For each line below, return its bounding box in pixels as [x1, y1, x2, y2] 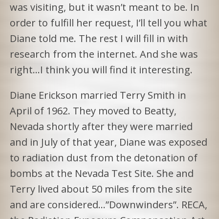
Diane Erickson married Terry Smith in [10, 88, 186, 102]
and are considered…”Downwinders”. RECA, [10, 197, 207, 211]
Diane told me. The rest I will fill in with [10, 31, 188, 45]
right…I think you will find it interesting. [10, 63, 193, 76]
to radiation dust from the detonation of [10, 151, 197, 164]
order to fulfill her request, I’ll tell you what [10, 16, 207, 29]
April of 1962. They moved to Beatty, [10, 104, 176, 117]
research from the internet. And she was [10, 47, 198, 61]
